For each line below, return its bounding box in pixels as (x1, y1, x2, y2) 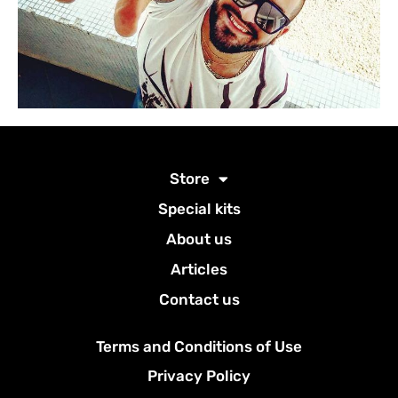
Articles (171, 260, 227, 279)
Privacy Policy (147, 367, 251, 386)
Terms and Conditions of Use (96, 338, 302, 356)
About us (166, 230, 232, 249)
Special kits (157, 200, 241, 219)
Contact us (158, 291, 240, 309)
